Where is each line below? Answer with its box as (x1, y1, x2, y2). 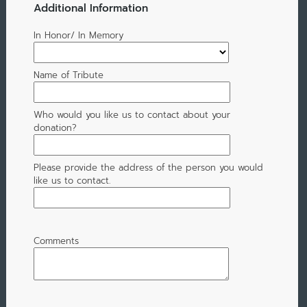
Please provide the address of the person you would (33, 161, 263, 175)
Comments (33, 234, 79, 248)
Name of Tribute (33, 69, 103, 82)
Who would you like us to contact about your (33, 108, 230, 122)
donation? (33, 121, 77, 135)
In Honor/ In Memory (33, 29, 123, 42)
